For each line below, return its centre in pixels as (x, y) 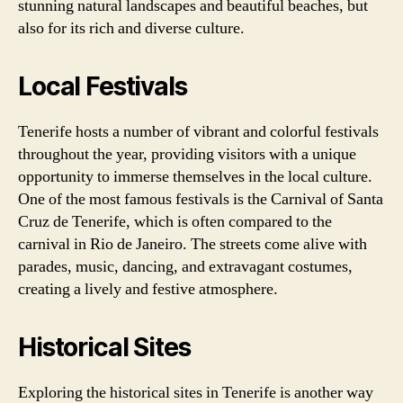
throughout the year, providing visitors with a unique (187, 154)
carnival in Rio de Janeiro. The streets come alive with (193, 244)
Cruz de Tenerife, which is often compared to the (175, 221)
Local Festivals (103, 86)
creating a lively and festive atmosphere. (148, 289)
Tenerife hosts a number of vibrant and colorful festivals (198, 131)
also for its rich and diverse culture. (131, 28)
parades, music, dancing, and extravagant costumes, (185, 266)
